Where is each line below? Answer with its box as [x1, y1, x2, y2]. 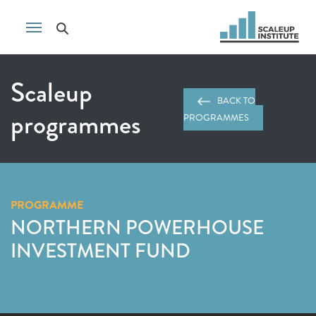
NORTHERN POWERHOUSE [11, 213, 264, 242]
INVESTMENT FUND [11, 236, 190, 265]
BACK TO [217, 94, 256, 108]
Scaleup [11, 73, 92, 112]
